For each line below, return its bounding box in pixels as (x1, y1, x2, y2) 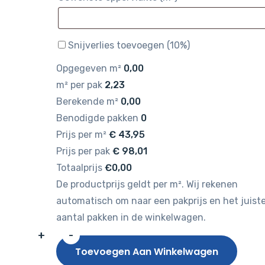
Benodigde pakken (56, 112, 138, 124)
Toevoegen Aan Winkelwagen (75, 245, 218, 258)
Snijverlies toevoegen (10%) (67, 40, 190, 51)
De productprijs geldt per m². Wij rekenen (56, 179, 238, 190)
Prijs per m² (56, 129, 106, 140)
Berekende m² (56, 96, 118, 107)
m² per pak (56, 79, 102, 91)
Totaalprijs (56, 162, 102, 173)
